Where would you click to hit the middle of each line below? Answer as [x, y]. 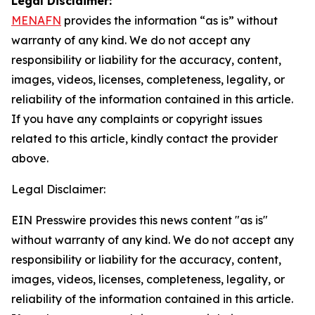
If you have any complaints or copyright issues [137, 119]
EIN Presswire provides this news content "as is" [140, 220]
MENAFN [36, 20]
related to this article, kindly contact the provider [144, 139]
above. [30, 158]
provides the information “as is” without [169, 20]
